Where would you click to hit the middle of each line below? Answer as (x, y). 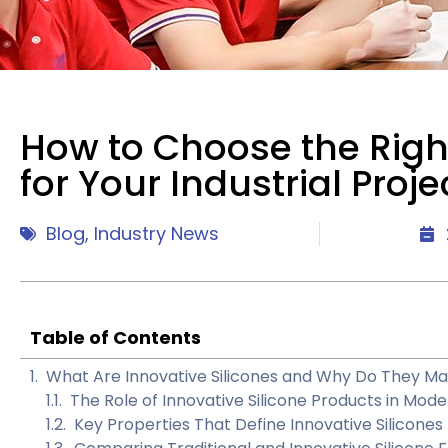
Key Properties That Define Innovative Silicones (258, 425)
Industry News (156, 234)
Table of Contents (115, 338)
